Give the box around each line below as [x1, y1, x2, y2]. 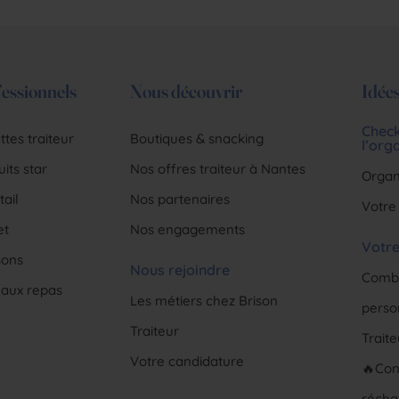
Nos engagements [129, 221, 245, 238]
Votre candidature [129, 353, 244, 370]
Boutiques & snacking [129, 130, 264, 147]
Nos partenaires [129, 191, 230, 208]
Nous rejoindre [129, 261, 230, 279]
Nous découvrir [129, 79, 242, 102]
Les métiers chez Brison [129, 292, 278, 309]
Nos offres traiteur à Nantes [129, 160, 305, 177]
